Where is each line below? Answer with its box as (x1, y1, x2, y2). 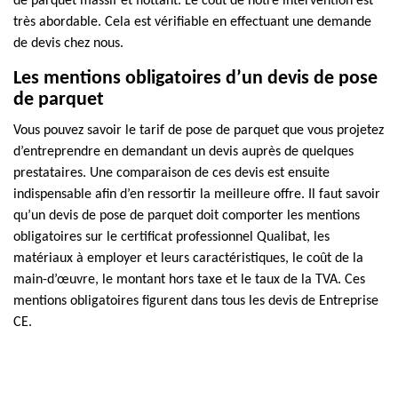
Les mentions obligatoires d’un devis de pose (13, 68, 378, 89)
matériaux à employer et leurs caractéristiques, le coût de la (13, 251, 363, 266)
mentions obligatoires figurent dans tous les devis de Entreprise (13, 294, 378, 308)
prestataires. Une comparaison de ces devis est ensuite (13, 166, 330, 180)
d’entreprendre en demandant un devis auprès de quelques (13, 145, 354, 159)
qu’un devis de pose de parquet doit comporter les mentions (13, 209, 360, 223)
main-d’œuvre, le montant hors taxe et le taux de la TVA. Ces (13, 273, 365, 287)
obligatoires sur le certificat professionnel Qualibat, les (13, 230, 330, 244)
